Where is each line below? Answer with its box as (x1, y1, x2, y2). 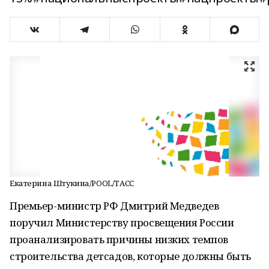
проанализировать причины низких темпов (10, 232, 229, 246)
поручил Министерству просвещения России (10, 216, 234, 229)
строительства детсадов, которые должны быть (10, 249, 251, 263)
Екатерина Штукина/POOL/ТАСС (10, 178, 134, 189)
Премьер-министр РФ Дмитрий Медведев (10, 199, 219, 213)
